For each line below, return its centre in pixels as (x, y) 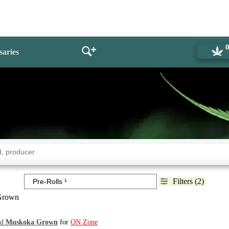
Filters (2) (188, 181)
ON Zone (84, 222)
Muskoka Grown (32, 222)
